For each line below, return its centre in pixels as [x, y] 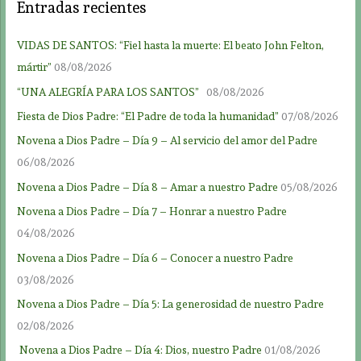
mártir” [35, 67]
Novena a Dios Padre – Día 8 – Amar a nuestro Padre [148, 187]
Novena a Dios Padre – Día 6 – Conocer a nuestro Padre [156, 257]
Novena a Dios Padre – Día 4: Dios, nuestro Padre [140, 350]
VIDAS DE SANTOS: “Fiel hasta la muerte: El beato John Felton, [171, 46]
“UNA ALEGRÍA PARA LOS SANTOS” [111, 91]
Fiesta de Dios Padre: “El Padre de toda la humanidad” [148, 116]
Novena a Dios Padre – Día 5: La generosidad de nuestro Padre [171, 304]
